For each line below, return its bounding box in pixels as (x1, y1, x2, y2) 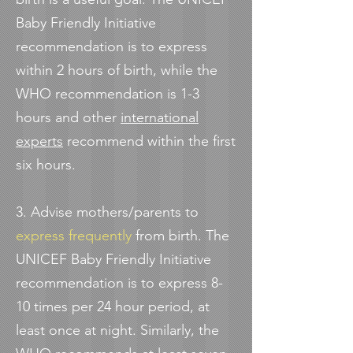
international (121, 109, 199, 126)
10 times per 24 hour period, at (16, 298, 210, 315)
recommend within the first (63, 132, 236, 150)
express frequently (16, 227, 132, 244)
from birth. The (132, 227, 229, 244)
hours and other (16, 109, 121, 126)
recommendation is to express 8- (16, 274, 223, 292)
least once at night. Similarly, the (16, 321, 219, 339)
